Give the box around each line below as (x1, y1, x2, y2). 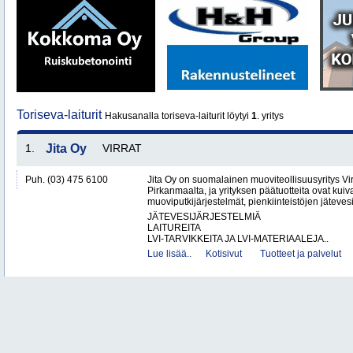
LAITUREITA (147, 222, 201, 233)
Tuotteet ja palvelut (260, 248, 341, 259)
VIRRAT (102, 142, 142, 154)
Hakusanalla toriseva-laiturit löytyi (105, 110, 251, 121)
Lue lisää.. (147, 248, 191, 259)
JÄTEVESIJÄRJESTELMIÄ (147, 211, 261, 222)
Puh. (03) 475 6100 (25, 174, 108, 185)
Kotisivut (206, 248, 242, 259)
